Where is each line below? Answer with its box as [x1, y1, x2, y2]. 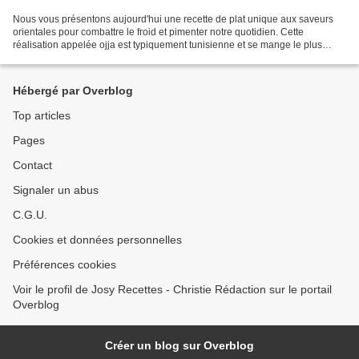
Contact [13, 159, 52, 171]
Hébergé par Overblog [13, 84, 133, 97]
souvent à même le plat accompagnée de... [13, 51, 200, 63]
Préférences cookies [13, 258, 116, 271]
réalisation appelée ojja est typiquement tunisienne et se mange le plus [13, 38, 322, 50]
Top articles [13, 109, 71, 122]
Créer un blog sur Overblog [105, 339, 254, 352]
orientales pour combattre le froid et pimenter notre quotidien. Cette [13, 26, 304, 38]
